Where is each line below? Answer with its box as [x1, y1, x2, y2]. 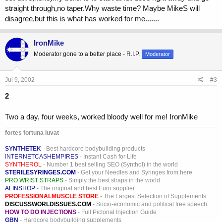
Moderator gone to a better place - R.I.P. [34, 51, 140, 58]
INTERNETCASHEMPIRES [5, 153, 78, 160]
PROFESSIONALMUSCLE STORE [5, 192, 99, 200]
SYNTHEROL [5, 161, 42, 168]
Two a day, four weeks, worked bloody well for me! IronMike [5, 112, 198, 121]
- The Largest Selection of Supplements [99, 192, 206, 200]
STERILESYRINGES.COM [5, 168, 76, 176]
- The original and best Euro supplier [35, 184, 135, 192]
